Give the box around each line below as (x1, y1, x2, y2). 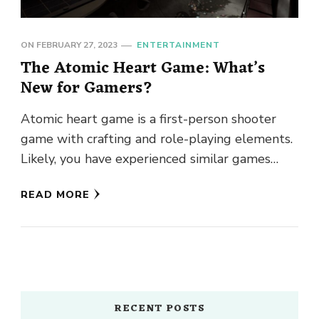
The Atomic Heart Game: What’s (21, 54, 265, 83)
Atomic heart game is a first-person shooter (21, 110, 276, 128)
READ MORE (21, 188, 90, 202)
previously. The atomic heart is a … (21, 170, 221, 188)
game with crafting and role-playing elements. (21, 130, 293, 148)
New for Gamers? (21, 74, 153, 103)
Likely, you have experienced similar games (21, 150, 271, 168)
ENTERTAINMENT (137, 39, 220, 51)
